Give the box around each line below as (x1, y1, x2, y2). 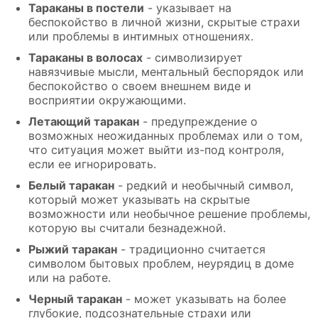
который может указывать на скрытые (28, 192, 250, 207)
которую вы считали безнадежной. (28, 221, 226, 236)
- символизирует (143, 50, 243, 65)
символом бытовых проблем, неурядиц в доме (28, 256, 294, 271)
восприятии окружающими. (28, 93, 186, 108)
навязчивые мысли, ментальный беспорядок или (28, 65, 304, 79)
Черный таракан (28, 292, 122, 307)
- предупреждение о (139, 114, 258, 129)
